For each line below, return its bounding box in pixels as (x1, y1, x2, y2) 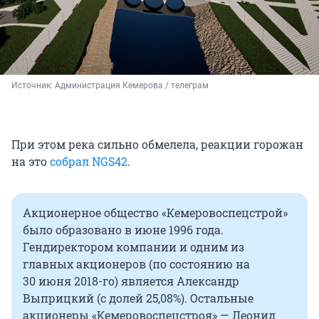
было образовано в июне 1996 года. (23, 222, 224, 238)
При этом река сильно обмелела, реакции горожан (11, 137, 303, 152)
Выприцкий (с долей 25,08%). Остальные (23, 291, 253, 306)
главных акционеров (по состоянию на (23, 256, 250, 272)
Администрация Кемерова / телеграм (55, 80, 211, 91)
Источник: (11, 80, 55, 91)
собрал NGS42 (50, 154, 127, 169)
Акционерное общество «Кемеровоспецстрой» (23, 205, 288, 221)
